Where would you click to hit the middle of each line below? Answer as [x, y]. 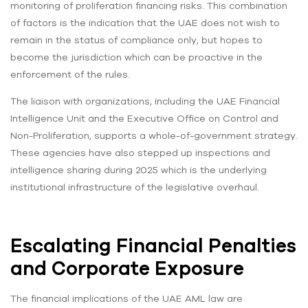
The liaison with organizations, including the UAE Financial [145, 101]
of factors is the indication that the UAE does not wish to [145, 22]
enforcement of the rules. [70, 74]
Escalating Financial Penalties [153, 245]
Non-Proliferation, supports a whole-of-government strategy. [154, 135]
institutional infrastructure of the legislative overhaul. [135, 187]
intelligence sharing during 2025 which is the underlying [139, 169]
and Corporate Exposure [127, 268]
